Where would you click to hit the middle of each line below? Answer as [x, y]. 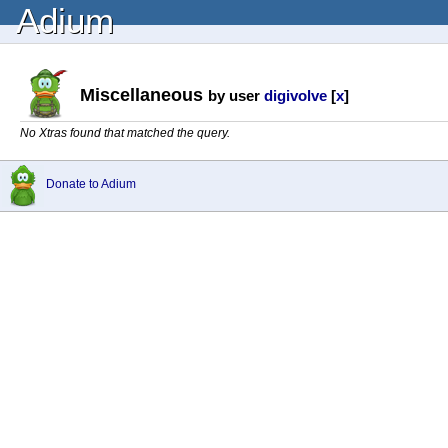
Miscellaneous [144, 94]
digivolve [295, 95]
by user [236, 95]
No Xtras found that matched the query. [125, 133]
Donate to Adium [91, 184]
